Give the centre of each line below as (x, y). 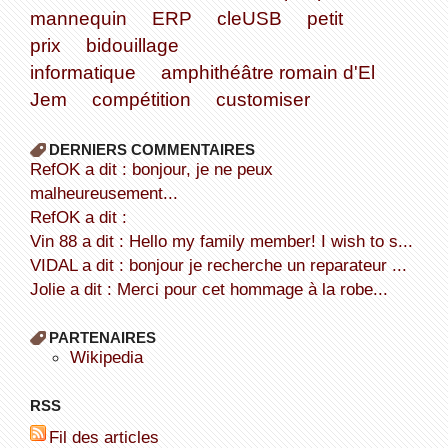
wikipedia (114, 356)
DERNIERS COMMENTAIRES (151, 149)
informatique (82, 71)
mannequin (78, 17)
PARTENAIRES (102, 337)
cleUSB (249, 17)
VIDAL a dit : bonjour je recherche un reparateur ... (223, 264)
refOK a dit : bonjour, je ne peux (35, 168)
